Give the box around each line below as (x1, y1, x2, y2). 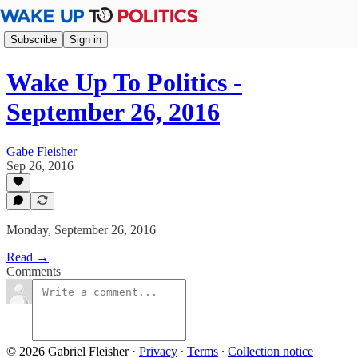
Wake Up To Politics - (6, 68, 242, 97)
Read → (6, 250, 49, 264)
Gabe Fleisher (6, 144, 77, 158)
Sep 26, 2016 (6, 158, 74, 173)
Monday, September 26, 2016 (6, 223, 156, 237)
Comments (6, 265, 61, 278)
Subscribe (10, 33, 57, 46)
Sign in (70, 33, 101, 46)
